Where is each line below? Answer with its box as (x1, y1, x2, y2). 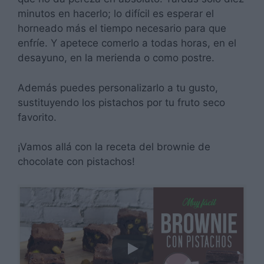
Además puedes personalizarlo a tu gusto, (18, 81, 218, 94)
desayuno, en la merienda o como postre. (18, 52, 214, 64)
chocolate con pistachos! (18, 156, 135, 168)
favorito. (18, 111, 57, 123)
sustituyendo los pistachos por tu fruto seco (18, 96, 225, 108)
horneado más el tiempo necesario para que (18, 22, 226, 35)
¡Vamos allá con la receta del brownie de (18, 141, 210, 153)
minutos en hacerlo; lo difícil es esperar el (18, 8, 214, 20)
